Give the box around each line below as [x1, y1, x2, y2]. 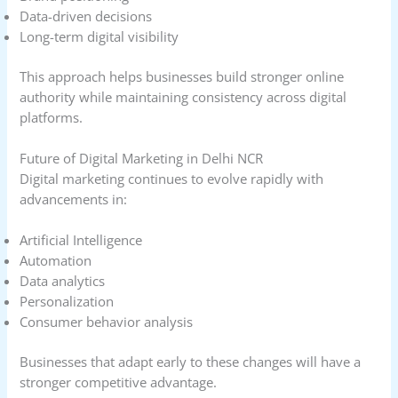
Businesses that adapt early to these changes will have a [20, 353, 362, 371]
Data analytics [20, 272, 106, 291]
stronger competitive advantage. [20, 373, 218, 392]
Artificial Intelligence [20, 231, 143, 250]
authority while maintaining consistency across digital [20, 87, 347, 106]
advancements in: [20, 190, 128, 209]
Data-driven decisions [20, 6, 153, 25]
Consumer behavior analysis [20, 313, 194, 331]
